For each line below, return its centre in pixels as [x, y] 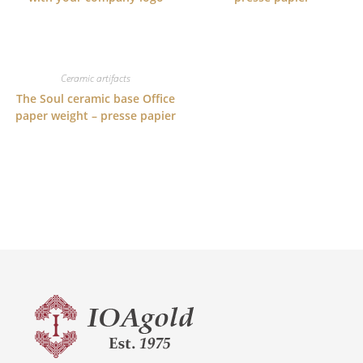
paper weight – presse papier [96, 115]
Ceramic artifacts [96, 78]
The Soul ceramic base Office [96, 98]
